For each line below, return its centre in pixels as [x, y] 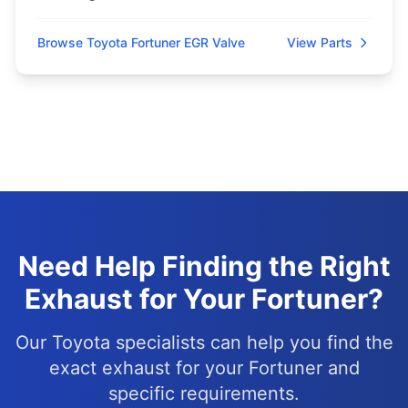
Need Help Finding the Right [204, 266]
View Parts [320, 42]
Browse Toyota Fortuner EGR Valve [141, 42]
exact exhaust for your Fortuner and [204, 368]
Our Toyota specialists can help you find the [204, 342]
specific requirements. [204, 393]
